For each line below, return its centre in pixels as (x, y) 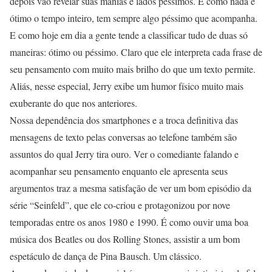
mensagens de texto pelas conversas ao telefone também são (123, 137)
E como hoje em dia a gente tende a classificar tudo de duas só (129, 35)
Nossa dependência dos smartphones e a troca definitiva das (124, 120)
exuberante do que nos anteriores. (73, 103)
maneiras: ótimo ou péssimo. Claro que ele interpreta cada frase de (136, 52)
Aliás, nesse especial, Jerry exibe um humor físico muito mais (127, 86)
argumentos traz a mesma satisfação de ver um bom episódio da (131, 188)
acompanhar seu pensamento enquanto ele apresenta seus (119, 171)
